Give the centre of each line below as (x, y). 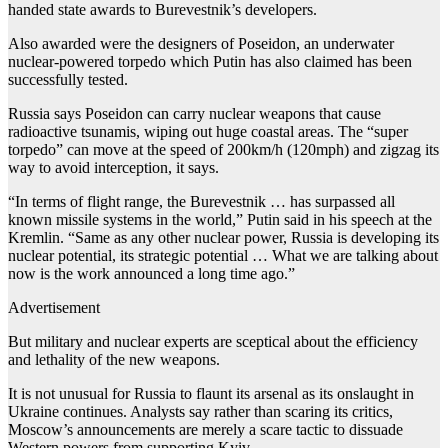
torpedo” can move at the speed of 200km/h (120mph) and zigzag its (223, 149)
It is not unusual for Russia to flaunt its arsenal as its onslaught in (211, 393)
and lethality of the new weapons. (114, 359)
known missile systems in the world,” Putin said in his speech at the (220, 219)
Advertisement (54, 307)
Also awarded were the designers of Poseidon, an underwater (201, 43)
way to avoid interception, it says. (113, 167)
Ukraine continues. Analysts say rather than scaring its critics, (200, 411)
